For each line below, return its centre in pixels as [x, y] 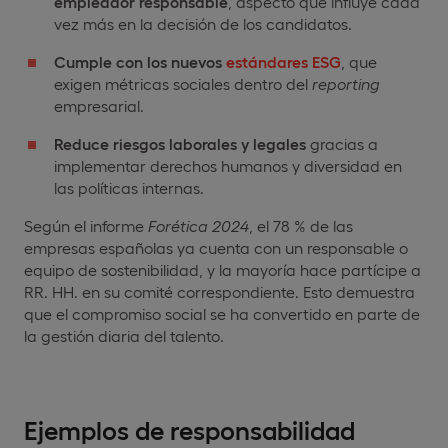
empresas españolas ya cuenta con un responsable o [216, 247]
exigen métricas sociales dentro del [183, 83]
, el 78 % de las [301, 225]
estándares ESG [283, 61]
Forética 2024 [198, 225]
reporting [346, 83]
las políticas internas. [129, 187]
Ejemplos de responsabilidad [189, 428]
